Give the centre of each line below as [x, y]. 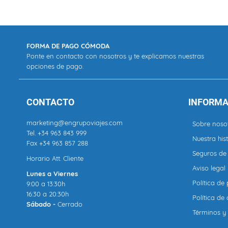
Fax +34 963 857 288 [57, 143]
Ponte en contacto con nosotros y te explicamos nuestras [115, 56]
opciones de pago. [55, 66]
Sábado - [42, 204]
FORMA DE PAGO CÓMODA [68, 46]
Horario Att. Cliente [55, 158]
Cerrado [70, 204]
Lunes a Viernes [52, 174]
